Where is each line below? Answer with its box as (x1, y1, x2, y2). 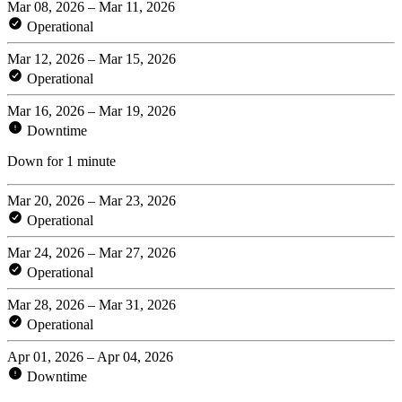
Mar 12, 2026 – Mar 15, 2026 (7, 50, 176, 66)
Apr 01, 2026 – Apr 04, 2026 (7, 348, 173, 364)
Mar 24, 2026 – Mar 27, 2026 (7, 244, 176, 260)
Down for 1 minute (7, 153, 116, 169)
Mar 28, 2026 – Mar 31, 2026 (7, 296, 176, 312)
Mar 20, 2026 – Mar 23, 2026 (7, 192, 176, 208)
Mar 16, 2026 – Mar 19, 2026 (7, 102, 176, 118)
